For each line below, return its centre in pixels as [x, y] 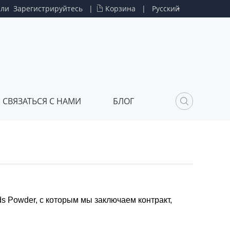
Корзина [120, 8]
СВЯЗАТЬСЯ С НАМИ [42, 101]
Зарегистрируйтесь [48, 8]
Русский [166, 8]
